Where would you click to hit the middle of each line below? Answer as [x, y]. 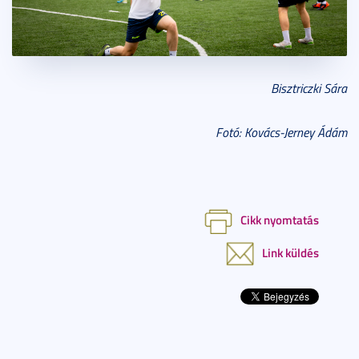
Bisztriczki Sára [309, 89]
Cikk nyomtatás [280, 220]
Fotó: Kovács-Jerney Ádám [281, 133]
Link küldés [290, 253]
